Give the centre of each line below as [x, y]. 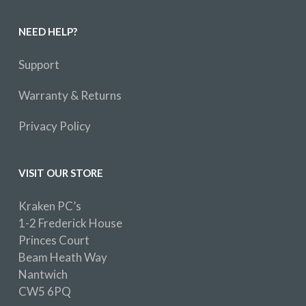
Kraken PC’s [50, 206]
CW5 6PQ [44, 291]
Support [39, 65]
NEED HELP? [47, 31]
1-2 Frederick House [70, 223]
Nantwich [43, 274]
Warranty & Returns [70, 95]
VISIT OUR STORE [60, 173]
